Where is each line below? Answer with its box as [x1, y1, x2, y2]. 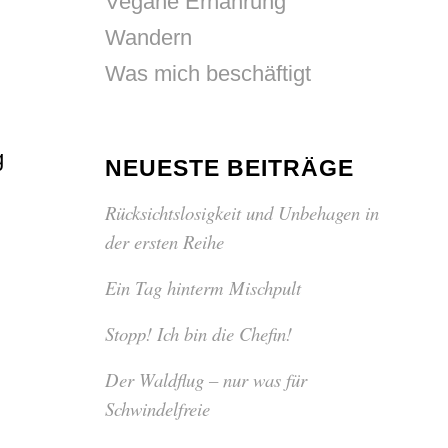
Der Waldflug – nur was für [105, 367, 308, 392]
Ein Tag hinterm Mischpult [105, 275, 302, 300]
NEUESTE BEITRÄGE [105, 155, 355, 181]
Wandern [105, 25, 193, 50]
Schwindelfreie [105, 396, 211, 421]
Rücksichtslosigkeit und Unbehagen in [105, 200, 380, 225]
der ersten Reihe [105, 229, 225, 254]
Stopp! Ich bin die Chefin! [105, 321, 293, 346]
